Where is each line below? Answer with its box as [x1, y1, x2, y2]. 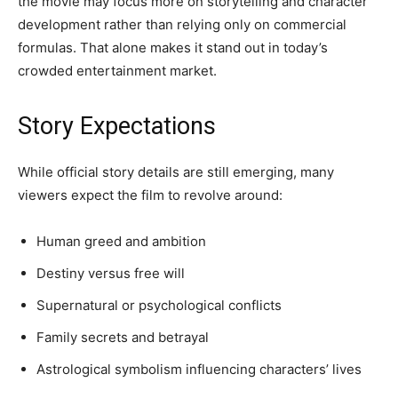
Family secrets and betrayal [36, 329, 209, 346]
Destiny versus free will [36, 265, 185, 283]
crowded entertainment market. [18, 62, 217, 80]
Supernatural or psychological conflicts [36, 297, 282, 314]
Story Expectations [18, 112, 216, 141]
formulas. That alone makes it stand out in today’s [18, 39, 328, 57]
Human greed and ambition [36, 233, 206, 251]
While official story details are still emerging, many [18, 163, 334, 181]
